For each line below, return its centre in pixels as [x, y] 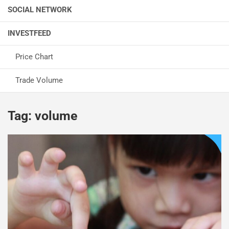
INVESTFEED [29, 33]
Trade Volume [39, 80]
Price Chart [34, 56]
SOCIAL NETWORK [40, 9]
